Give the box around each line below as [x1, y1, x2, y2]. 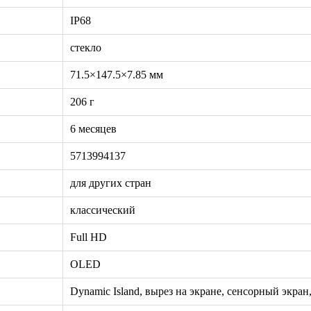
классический [70, 203, 135, 216]
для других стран [70, 176, 151, 189]
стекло [70, 41, 101, 53]
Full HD [70, 230, 107, 243]
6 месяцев [70, 122, 117, 135]
